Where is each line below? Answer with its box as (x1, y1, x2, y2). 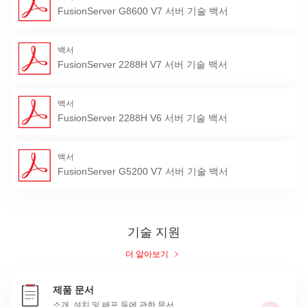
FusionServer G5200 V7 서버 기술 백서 (58, 166, 228, 177)
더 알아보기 (125, 249, 171, 260)
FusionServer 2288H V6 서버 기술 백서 (58, 112, 228, 124)
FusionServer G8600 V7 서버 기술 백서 (58, 5, 228, 17)
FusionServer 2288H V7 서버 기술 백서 (58, 59, 228, 71)
